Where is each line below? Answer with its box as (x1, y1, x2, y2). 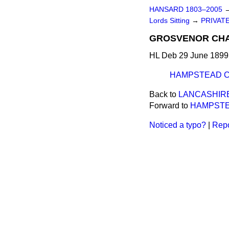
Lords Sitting (149, 17, 192, 25)
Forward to (149, 101, 190, 110)
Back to (149, 90, 178, 99)
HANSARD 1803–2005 (149, 6, 222, 13)
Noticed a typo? (149, 121, 206, 129)
